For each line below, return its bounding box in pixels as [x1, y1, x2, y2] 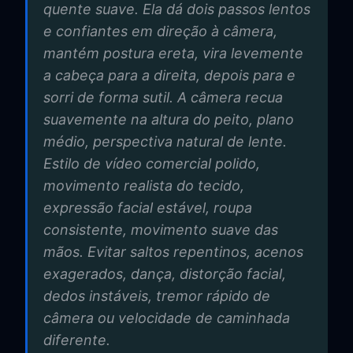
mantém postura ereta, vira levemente [43, 44, 303, 61]
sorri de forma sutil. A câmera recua [43, 88, 283, 106]
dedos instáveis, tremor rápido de [43, 287, 270, 304]
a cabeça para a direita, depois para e [43, 66, 295, 84]
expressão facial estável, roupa [43, 199, 252, 216]
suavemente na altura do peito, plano [43, 110, 294, 128]
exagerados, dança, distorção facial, [43, 265, 286, 282]
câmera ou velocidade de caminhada [43, 309, 290, 326]
